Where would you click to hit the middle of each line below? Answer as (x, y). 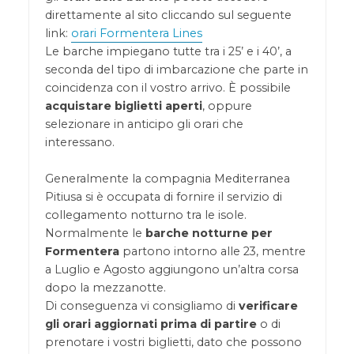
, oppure (227, 106)
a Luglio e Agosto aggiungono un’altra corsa (171, 270)
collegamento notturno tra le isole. (145, 215)
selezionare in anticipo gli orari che (144, 124)
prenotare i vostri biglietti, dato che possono (173, 343)
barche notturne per (209, 233)
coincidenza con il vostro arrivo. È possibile (168, 88)
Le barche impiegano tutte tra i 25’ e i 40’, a (168, 52)
